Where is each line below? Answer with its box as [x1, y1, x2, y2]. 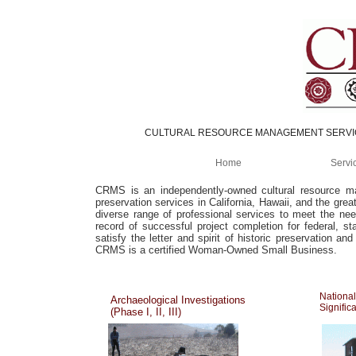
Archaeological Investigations [110, 294, 246, 306]
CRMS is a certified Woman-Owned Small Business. [95, 244, 337, 256]
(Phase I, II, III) [110, 306, 181, 318]
